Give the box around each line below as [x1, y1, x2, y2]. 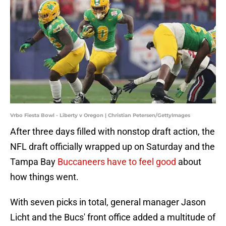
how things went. [10, 172, 79, 183]
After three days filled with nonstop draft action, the [10, 126, 215, 137]
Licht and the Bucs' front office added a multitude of [10, 212, 215, 223]
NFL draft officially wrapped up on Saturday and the [10, 141, 215, 152]
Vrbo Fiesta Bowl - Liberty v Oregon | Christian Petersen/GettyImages [10, 112, 190, 119]
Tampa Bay [10, 156, 58, 167]
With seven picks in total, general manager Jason [10, 197, 206, 208]
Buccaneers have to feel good [58, 156, 178, 167]
